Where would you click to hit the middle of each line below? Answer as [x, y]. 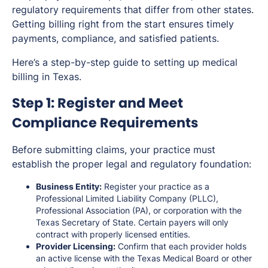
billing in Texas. [47, 76]
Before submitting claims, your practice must [114, 149]
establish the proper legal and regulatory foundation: [132, 164]
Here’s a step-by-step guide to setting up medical [125, 62]
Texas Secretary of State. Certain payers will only [132, 222]
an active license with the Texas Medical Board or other [144, 258]
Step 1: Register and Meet [98, 103]
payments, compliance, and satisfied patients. [115, 38]
